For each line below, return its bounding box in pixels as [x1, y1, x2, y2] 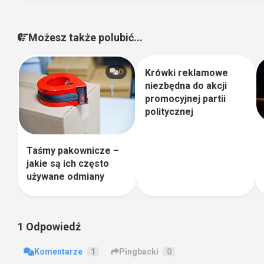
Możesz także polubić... [28, 31, 143, 44]
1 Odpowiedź [18, 220, 81, 233]
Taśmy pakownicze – [27, 144, 119, 156]
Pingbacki [118, 246, 159, 256]
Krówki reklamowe [145, 67, 229, 78]
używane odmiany [27, 170, 104, 182]
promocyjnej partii [145, 93, 226, 104]
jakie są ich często [27, 157, 109, 169]
